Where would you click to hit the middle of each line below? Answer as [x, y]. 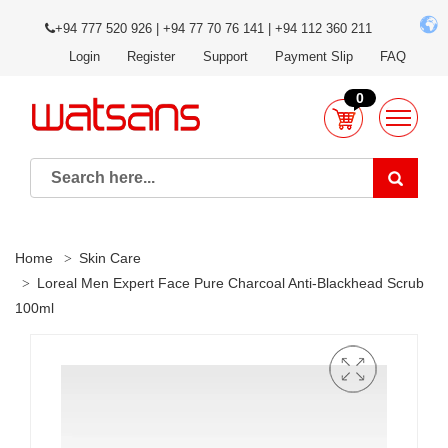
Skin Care [110, 258]
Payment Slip [313, 56]
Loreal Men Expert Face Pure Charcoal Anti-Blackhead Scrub [230, 283]
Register [151, 56]
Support [225, 56]
